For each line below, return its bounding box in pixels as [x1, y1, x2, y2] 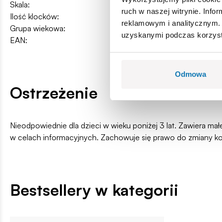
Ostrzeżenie [10, 82, 98, 103]
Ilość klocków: [10, 11, 59, 21]
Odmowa [175, 70, 206, 79]
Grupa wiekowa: [10, 23, 65, 33]
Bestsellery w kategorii [10, 179, 178, 200]
